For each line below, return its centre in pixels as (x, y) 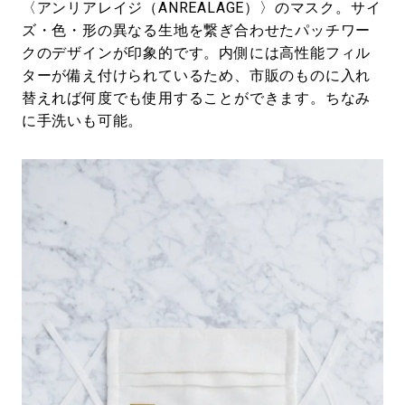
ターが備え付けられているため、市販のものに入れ (196, 76)
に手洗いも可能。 (82, 121)
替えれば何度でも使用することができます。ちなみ (196, 99)
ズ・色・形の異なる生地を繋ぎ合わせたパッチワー (196, 31)
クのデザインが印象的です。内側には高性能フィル (196, 53)
